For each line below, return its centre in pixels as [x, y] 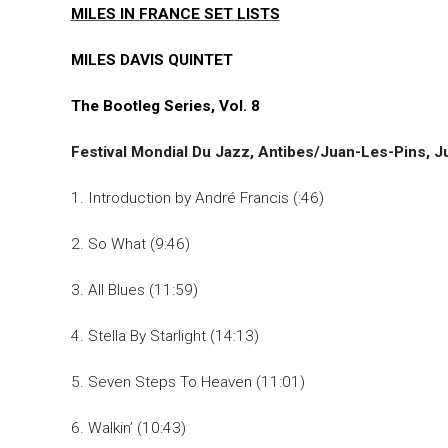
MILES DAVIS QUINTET [151, 60]
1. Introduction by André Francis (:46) [197, 198]
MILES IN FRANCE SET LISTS [175, 14]
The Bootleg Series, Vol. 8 [165, 106]
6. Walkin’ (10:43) [128, 428]
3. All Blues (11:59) [134, 290]
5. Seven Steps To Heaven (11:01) [187, 382]
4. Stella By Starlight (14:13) [164, 336]
